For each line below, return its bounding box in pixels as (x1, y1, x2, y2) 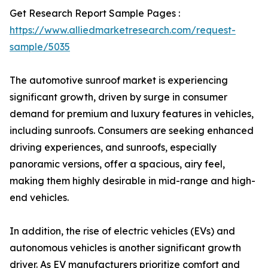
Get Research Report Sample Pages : (10, 7, 180, 19)
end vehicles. (10, 191, 69, 203)
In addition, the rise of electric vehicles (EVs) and (10, 225, 235, 237)
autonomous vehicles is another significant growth (10, 242, 241, 254)
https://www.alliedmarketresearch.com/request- (10, 24, 236, 36)
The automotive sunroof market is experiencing (10, 74, 228, 86)
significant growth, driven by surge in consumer (10, 91, 227, 103)
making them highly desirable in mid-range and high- (10, 175, 255, 187)
